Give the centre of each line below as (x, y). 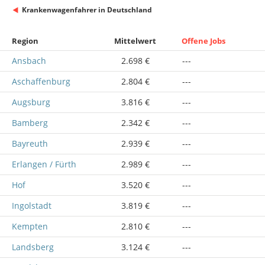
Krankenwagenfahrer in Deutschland (87, 9)
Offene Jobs (203, 41)
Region (25, 41)
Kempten (30, 227)
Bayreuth (30, 144)
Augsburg (31, 102)
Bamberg (30, 123)
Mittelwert (135, 41)
